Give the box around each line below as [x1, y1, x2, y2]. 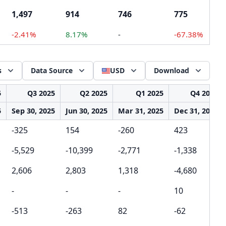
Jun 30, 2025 [66, 106, 107, 116]
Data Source [31, 66, 73, 75]
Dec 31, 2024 [174, 106, 218, 116]
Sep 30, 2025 [12, 106, 55, 116]
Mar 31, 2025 [118, 106, 163, 116]
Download [154, 66, 189, 75]
